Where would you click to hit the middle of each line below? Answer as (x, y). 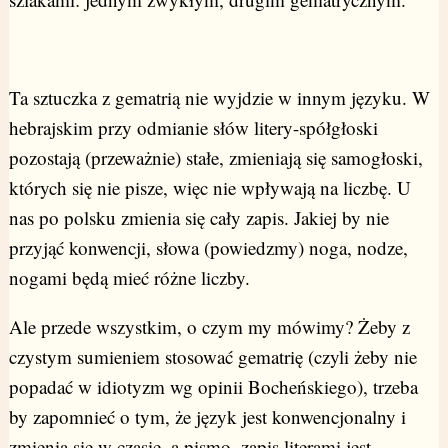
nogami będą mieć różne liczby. (129, 278)
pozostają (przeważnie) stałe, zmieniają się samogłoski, (215, 158)
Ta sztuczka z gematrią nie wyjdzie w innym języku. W (219, 98)
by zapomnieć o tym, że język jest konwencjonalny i (207, 417)
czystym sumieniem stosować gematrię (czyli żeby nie (212, 357)
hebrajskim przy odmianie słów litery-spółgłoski (193, 128)
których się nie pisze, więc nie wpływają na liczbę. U (209, 188)
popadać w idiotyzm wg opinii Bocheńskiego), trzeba (213, 387)
